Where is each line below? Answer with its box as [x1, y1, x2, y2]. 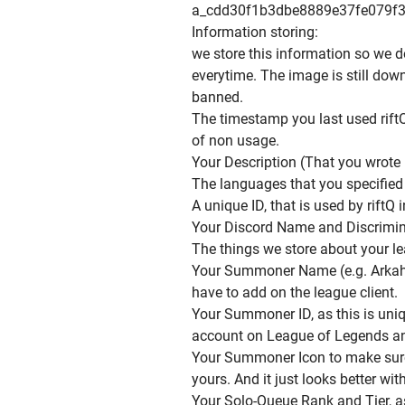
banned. [192, 89, 243, 106]
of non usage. [192, 132, 279, 149]
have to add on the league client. [192, 284, 398, 301]
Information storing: [192, 24, 318, 41]
